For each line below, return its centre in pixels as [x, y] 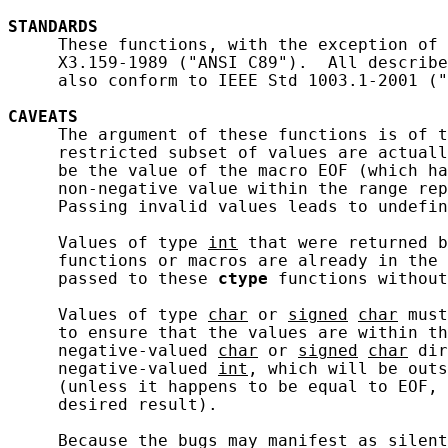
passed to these [113, 278]
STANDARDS [53, 26]
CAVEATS [43, 116]
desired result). [113, 404]
